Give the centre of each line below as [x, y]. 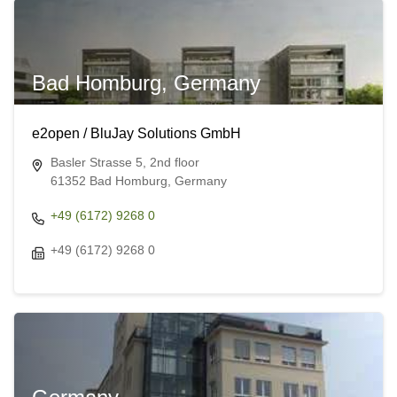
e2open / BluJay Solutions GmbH [136, 134]
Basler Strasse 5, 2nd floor [125, 163]
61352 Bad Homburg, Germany [138, 181]
